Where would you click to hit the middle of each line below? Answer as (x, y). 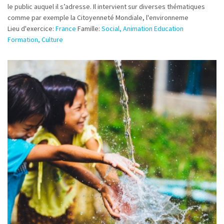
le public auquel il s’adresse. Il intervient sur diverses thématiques (106, 6)
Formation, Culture (35, 39)
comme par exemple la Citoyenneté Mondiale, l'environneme (98, 17)
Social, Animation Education (142, 28)
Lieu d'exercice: (31, 28)
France (66, 28)
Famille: (89, 28)
